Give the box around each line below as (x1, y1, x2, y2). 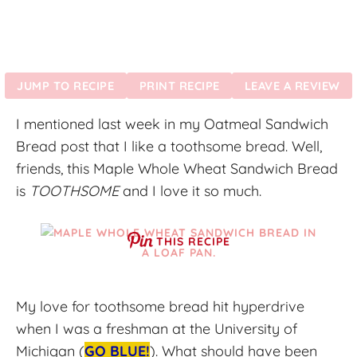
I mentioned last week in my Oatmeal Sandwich (16, 114, 328, 133)
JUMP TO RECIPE (17, 77, 115, 93)
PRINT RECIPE (139, 77, 220, 93)
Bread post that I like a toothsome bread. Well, (16, 136, 322, 155)
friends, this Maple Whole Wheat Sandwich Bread (16, 159, 338, 178)
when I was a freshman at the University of (16, 319, 297, 338)
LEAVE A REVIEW (244, 77, 340, 93)
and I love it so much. (123, 181, 261, 200)
